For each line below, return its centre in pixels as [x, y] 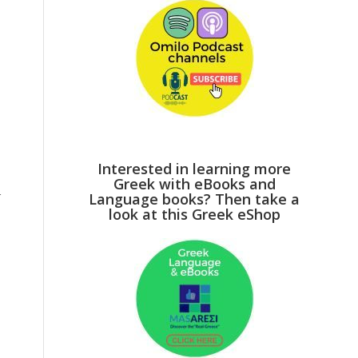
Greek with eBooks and [194, 184]
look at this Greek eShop [194, 214]
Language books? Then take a [195, 199]
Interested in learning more [195, 169]
